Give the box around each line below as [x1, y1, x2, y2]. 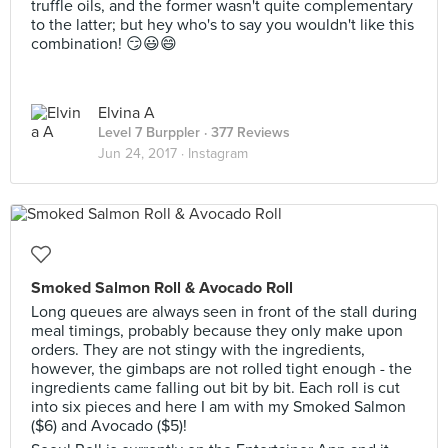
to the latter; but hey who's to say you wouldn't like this [31, 15, 414, 35]
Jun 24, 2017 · [98, 145, 188, 162]
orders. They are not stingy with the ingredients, [31, 340, 365, 360]
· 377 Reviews [200, 124, 290, 141]
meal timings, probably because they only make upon [31, 321, 403, 341]
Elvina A [98, 103, 155, 123]
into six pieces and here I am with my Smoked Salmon [31, 397, 406, 417]
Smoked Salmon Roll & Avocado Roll [31, 278, 293, 298]
